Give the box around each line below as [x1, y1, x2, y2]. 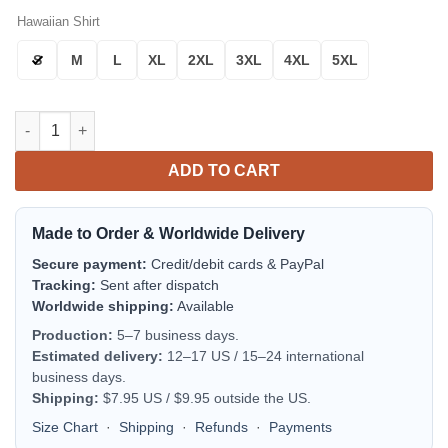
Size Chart [32, 418, 98, 435]
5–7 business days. [113, 326, 239, 343]
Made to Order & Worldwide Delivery [32, 224, 305, 242]
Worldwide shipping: [32, 297, 174, 314]
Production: [32, 326, 113, 343]
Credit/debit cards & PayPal [147, 255, 324, 272]
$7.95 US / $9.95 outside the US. [99, 389, 311, 406]
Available [174, 297, 234, 314]
